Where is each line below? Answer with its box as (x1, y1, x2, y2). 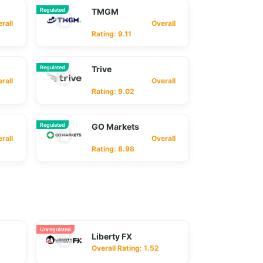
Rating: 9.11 (92, 29, 131, 38)
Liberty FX (92, 231, 132, 241)
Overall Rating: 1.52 (92, 244, 159, 252)
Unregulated (40, 226, 71, 232)
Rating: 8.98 (92, 144, 134, 153)
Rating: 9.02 (92, 87, 134, 96)
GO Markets (92, 122, 139, 131)
